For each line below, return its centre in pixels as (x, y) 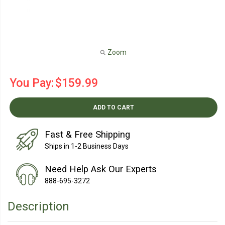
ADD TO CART (114, 108)
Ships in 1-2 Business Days (87, 146)
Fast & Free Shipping (88, 135)
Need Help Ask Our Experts (101, 170)
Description (38, 207)
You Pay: (32, 83)
